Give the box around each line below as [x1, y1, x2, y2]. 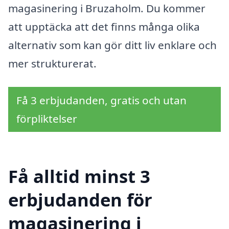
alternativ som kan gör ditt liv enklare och [8, 37, 217, 52]
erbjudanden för [8, 188, 152, 212]
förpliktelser [16, 111, 77, 126]
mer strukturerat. [8, 56, 97, 71]
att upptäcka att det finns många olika [8, 19, 200, 34]
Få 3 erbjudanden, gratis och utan [16, 93, 187, 107]
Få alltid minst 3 [8, 164, 150, 189]
